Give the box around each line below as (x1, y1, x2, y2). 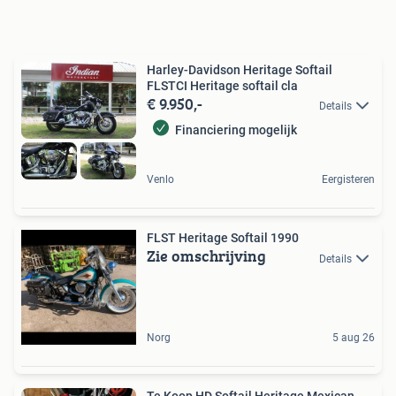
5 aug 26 (332, 331, 375, 345)
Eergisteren (322, 173, 375, 187)
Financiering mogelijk (175, 122, 297, 137)
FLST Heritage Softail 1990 (270, 231, 299, 246)
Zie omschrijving (147, 244, 266, 269)
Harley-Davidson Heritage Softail (147, 62, 332, 77)
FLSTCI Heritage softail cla (147, 78, 298, 93)
